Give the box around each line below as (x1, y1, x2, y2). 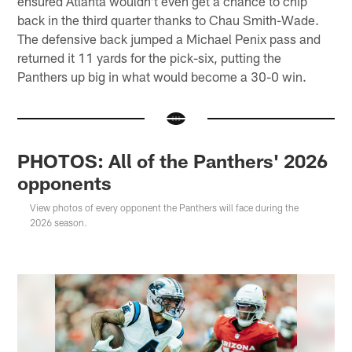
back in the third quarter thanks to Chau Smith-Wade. (17, 11, 320, 27)
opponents (17, 170, 112, 194)
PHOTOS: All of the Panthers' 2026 (17, 148, 328, 172)
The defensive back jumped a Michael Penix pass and (17, 30, 321, 46)
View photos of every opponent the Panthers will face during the (30, 201, 299, 213)
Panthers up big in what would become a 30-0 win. (17, 68, 307, 84)
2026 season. (30, 216, 88, 228)
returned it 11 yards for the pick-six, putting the (17, 49, 282, 65)
